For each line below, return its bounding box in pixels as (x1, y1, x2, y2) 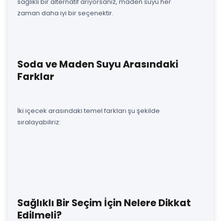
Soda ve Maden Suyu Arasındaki (17, 57, 178, 71)
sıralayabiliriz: (17, 117, 61, 127)
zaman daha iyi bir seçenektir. (17, 8, 113, 18)
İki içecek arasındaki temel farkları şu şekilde (17, 106, 160, 115)
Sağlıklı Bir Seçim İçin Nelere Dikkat (17, 196, 191, 210)
